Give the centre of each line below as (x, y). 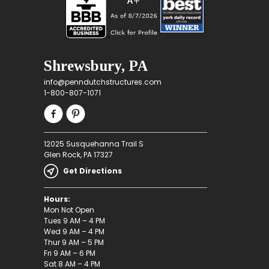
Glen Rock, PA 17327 (78, 155)
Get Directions (92, 171)
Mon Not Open (69, 210)
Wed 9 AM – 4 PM (74, 232)
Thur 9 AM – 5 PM (74, 243)
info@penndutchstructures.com (102, 82)
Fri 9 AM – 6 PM (69, 253)
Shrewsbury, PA (96, 66)
